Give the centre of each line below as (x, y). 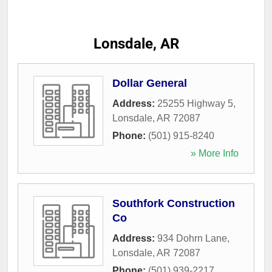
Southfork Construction (174, 203)
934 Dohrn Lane (192, 238)
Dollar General (150, 83)
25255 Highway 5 (195, 103)
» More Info (215, 153)
